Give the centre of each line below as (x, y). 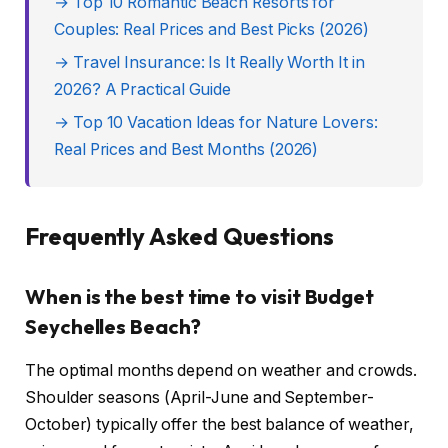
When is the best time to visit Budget (200, 297)
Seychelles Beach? (113, 327)
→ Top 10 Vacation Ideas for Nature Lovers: (216, 123)
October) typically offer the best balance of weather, (219, 425)
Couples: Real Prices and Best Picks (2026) (211, 30)
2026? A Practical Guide (143, 90)
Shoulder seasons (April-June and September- (199, 398)
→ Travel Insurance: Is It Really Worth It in (209, 63)
